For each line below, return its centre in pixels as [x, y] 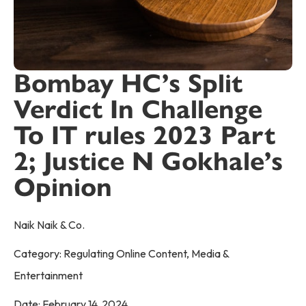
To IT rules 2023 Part [144, 135]
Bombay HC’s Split [128, 83]
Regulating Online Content [125, 253]
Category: [39, 253]
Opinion [63, 187]
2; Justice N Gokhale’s [148, 161]
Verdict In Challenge [138, 109]
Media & [210, 253]
